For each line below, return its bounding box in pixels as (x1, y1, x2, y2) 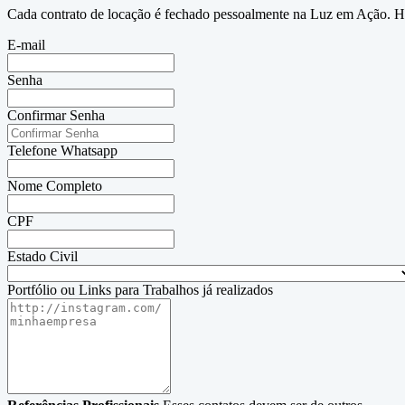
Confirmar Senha (7, 108, 105, 124)
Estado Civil (7, 249, 78, 265)
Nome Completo (7, 178, 102, 194)
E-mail (7, 37, 45, 53)
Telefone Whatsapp (7, 143, 118, 159)
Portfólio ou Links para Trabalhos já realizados (7, 282, 273, 298)
